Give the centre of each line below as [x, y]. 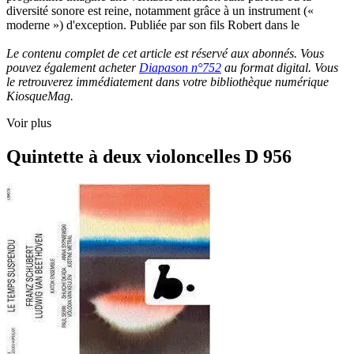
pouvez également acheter [73, 67]
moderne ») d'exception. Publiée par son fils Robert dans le [153, 24]
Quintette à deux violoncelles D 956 [149, 156]
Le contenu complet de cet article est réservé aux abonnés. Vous [165, 53]
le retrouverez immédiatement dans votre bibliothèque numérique [168, 81]
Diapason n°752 [180, 67]
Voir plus [29, 122]
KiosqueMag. [40, 96]
